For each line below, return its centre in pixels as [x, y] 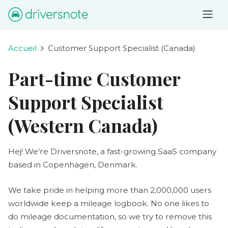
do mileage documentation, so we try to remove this [110, 216]
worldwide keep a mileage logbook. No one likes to [109, 203]
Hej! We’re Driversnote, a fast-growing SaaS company [112, 151]
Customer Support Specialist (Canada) [122, 48]
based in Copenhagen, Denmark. [73, 164]
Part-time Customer [94, 78]
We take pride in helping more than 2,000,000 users [110, 190]
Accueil [22, 48]
